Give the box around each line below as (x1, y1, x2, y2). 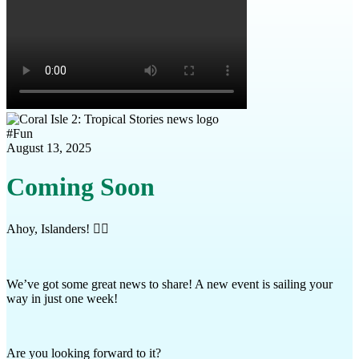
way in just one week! (6, 291, 118, 305)
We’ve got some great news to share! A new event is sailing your (6, 276, 333, 291)
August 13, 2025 (6, 141, 91, 155)
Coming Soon (6, 172, 155, 202)
